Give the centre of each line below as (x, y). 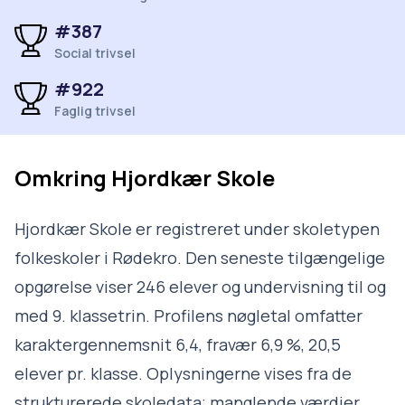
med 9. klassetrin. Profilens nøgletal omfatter (188, 316)
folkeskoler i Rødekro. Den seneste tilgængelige (200, 258)
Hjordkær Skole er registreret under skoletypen (197, 229)
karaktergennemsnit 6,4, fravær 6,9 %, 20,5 (178, 344)
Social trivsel (95, 53)
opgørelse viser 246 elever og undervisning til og (200, 287)
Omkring (63, 178)
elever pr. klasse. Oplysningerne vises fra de (183, 373)
